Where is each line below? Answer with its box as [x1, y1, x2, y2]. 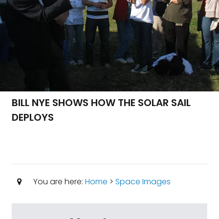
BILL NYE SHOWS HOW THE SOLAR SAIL [12, 96, 191, 109]
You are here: [31, 176, 85, 187]
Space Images [115, 176, 171, 187]
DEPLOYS [12, 110, 54, 124]
